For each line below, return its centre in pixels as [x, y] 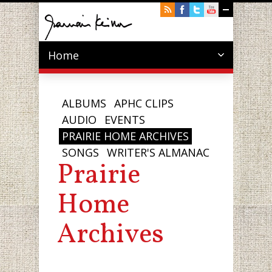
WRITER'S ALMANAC [158, 152]
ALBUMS [84, 103]
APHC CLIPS [144, 103]
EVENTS [125, 120]
